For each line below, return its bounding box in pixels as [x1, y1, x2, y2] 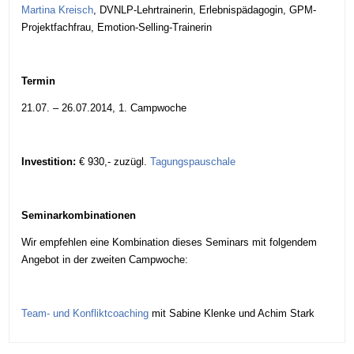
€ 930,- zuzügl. [79, 156, 151, 168]
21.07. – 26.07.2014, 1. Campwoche [21, 102, 187, 115]
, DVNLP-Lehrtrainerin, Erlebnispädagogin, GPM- [93, 4, 317, 17]
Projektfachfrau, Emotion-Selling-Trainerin [21, 21, 213, 34]
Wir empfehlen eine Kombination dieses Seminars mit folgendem [21, 236, 318, 249]
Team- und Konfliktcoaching [21, 307, 149, 320]
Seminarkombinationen [21, 209, 137, 222]
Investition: [21, 156, 80, 168]
